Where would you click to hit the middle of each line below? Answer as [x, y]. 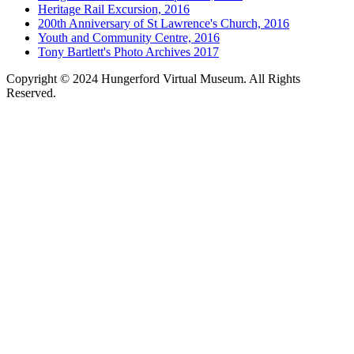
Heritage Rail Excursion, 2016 [114, 9]
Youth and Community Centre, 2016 [129, 37]
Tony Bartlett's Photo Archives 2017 [128, 51]
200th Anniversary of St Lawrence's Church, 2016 [164, 23]
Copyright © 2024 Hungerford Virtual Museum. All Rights [153, 78]
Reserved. [31, 92]
